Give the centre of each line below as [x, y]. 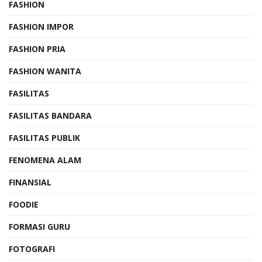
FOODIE [24, 204]
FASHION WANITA [45, 71]
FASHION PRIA [37, 49]
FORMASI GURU [39, 226]
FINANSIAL [30, 182]
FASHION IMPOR [41, 26]
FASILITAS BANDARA [50, 115]
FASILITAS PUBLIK [44, 137]
